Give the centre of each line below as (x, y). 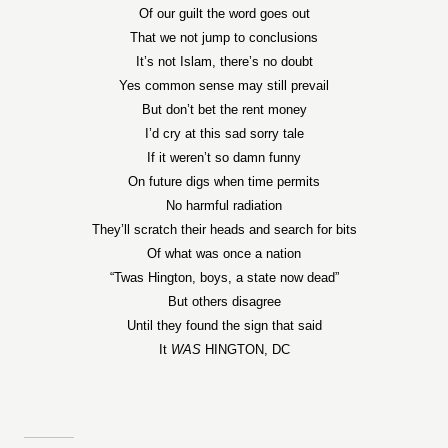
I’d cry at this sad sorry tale (224, 133)
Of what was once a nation (224, 253)
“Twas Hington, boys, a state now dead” (224, 277)
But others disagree (224, 301)
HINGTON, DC (245, 349)
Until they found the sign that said (224, 325)
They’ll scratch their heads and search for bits (224, 229)
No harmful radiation (224, 205)
